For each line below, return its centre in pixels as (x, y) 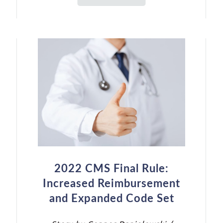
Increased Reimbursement (111, 183)
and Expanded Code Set (111, 198)
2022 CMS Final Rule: (111, 168)
